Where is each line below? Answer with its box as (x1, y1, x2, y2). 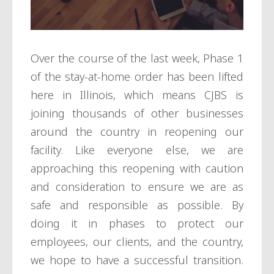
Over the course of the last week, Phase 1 (31, 51, 243, 66)
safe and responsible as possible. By (31, 198, 243, 213)
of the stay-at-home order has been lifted (31, 69, 243, 84)
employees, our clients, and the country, (31, 234, 243, 250)
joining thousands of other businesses (31, 106, 243, 121)
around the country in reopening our (31, 124, 243, 139)
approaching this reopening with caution (31, 161, 243, 176)
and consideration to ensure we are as (31, 179, 243, 194)
